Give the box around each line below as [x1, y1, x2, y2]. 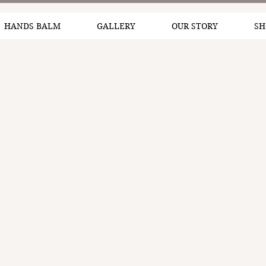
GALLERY [96, 20, 135, 31]
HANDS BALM [4, 20, 61, 31]
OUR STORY [171, 20, 218, 31]
